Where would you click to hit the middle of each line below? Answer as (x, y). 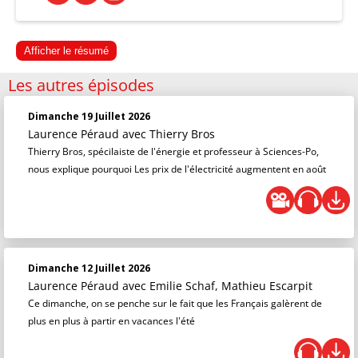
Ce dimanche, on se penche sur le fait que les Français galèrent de (175, 303)
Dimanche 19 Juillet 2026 (89, 116)
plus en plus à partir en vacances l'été (111, 321)
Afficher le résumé (66, 51)
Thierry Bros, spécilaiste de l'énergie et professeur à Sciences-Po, (173, 151)
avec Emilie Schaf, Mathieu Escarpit (217, 286)
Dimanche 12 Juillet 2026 (89, 268)
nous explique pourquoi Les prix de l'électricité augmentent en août (177, 169)
